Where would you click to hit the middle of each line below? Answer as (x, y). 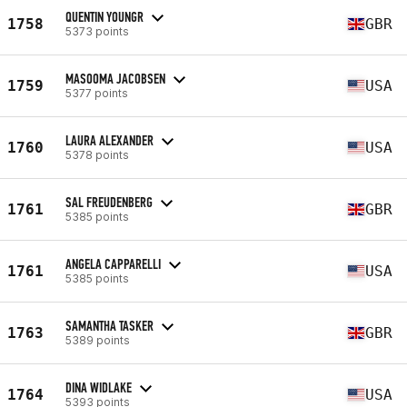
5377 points (97, 93)
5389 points (98, 340)
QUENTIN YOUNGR (104, 16)
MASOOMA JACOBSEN (115, 78)
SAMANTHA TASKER (109, 325)
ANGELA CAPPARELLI (113, 263)
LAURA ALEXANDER (109, 140)
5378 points (97, 154)
